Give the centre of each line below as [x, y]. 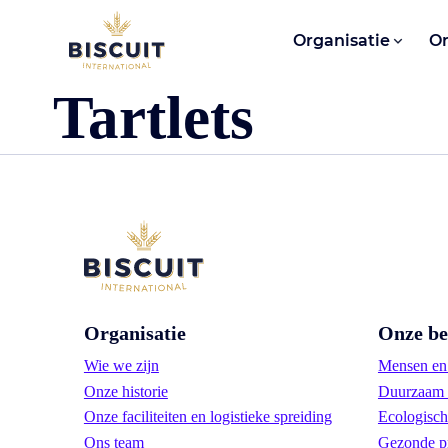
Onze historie [125, 391]
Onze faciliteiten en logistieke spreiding [207, 417]
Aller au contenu [83, 31]
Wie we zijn [121, 365]
